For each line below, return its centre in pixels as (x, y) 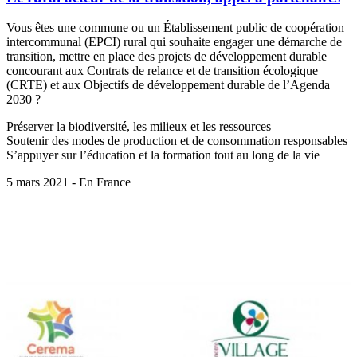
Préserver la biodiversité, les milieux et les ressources (139, 127)
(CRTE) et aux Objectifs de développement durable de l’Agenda (168, 85)
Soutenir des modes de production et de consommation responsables (177, 141)
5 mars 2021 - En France (69, 182)
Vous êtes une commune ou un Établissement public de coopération (175, 28)
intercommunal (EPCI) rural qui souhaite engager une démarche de (174, 42)
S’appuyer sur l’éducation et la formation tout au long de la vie (163, 155)
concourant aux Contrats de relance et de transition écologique (162, 71)
